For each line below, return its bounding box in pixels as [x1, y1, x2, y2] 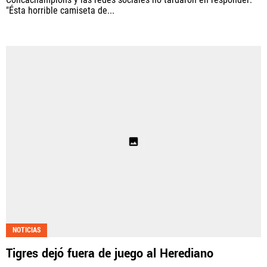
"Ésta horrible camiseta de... [6, 5, 114, 17]
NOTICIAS [13, 225, 41, 234]
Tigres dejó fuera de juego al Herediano [6, 244, 213, 262]
